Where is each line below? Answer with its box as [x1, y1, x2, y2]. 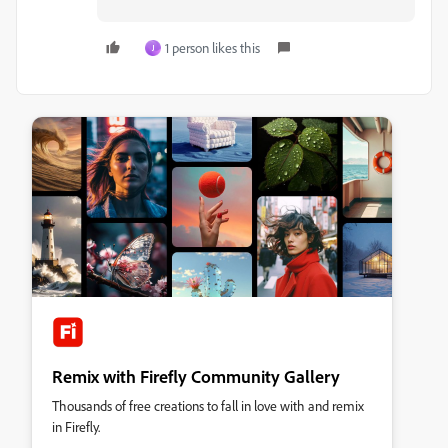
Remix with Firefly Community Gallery [52, 365, 340, 387]
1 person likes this [165, 39, 260, 56]
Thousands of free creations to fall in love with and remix [52, 397, 364, 414]
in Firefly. [52, 418, 100, 435]
